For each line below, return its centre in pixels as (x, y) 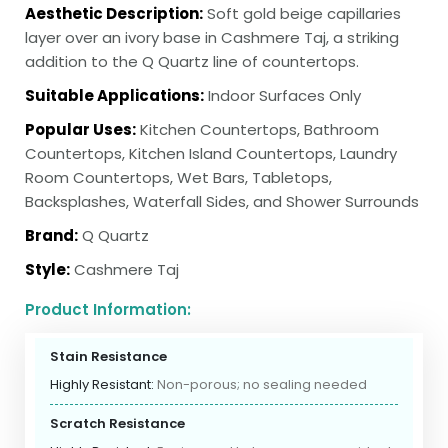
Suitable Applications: (114, 96)
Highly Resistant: (103, 385)
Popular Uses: (80, 130)
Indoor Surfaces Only (282, 96)
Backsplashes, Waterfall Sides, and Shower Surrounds (222, 202)
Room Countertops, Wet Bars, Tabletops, (178, 178)
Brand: (51, 236)
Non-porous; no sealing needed (262, 385)
